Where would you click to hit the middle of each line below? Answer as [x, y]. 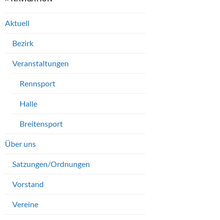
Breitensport [41, 124]
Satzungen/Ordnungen [51, 164]
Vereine [25, 204]
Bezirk [23, 43]
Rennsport [38, 83]
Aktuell [17, 23]
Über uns [20, 144]
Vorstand [28, 184]
